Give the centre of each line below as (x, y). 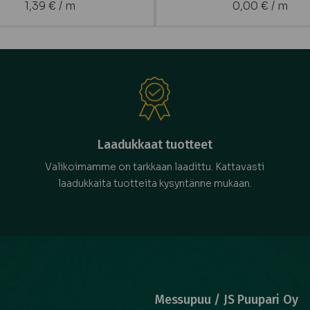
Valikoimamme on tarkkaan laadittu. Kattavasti (155, 166)
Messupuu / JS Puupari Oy (227, 299)
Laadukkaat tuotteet (155, 144)
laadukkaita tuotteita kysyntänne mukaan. (155, 183)
